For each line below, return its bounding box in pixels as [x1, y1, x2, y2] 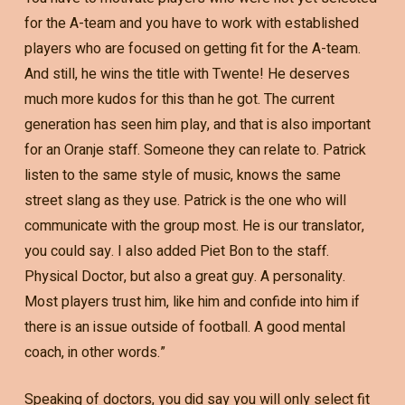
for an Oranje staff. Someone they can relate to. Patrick [24, 138, 366, 161]
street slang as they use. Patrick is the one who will [24, 189, 346, 212]
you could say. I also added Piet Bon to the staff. [24, 240, 329, 262]
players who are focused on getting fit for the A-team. [24, 37, 361, 60]
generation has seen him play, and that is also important [24, 113, 371, 136]
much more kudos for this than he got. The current [24, 88, 334, 110]
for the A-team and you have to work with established [24, 12, 359, 34]
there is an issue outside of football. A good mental [24, 316, 345, 338]
